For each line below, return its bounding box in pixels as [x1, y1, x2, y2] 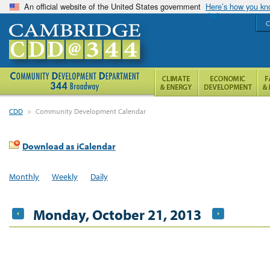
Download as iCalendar [22, 140, 116, 152]
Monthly [9, 171, 39, 182]
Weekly [51, 171, 78, 182]
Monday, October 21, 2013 [33, 205, 201, 224]
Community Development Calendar [36, 107, 146, 116]
